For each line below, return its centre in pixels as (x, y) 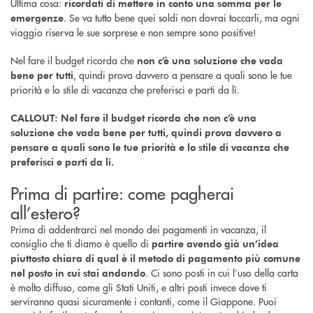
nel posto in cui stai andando (78, 272)
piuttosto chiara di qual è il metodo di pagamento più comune (155, 258)
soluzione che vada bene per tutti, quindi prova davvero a (146, 132)
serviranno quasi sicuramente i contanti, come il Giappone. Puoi (144, 301)
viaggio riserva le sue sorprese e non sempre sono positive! (133, 32)
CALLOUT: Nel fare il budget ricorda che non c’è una (133, 117)
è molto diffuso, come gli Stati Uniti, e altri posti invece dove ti (139, 287)
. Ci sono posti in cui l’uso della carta (222, 272)
